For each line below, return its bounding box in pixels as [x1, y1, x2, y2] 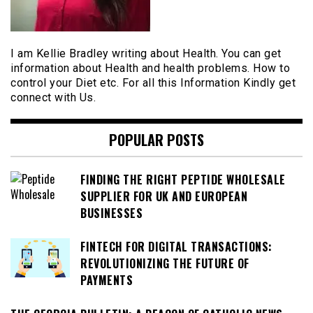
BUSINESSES [80, 204, 143, 221]
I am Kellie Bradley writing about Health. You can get [10, 46, 282, 60]
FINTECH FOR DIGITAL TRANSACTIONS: [80, 238, 272, 256]
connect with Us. [10, 90, 96, 104]
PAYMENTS [80, 272, 133, 289]
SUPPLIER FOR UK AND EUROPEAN [80, 187, 247, 205]
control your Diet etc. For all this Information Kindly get [10, 75, 296, 89]
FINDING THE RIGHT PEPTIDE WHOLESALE [80, 170, 286, 188]
